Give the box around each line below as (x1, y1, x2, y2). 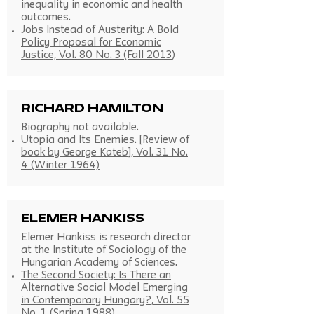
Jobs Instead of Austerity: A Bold (21, 26, 179, 35)
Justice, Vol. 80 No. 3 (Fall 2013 (21, 51, 172, 60)
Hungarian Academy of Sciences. (21, 259, 177, 268)
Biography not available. (21, 123, 139, 132)
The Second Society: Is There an (21, 271, 171, 280)
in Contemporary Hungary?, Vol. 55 (21, 296, 189, 306)
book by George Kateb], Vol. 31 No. (21, 149, 188, 158)
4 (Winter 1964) (21, 161, 100, 170)
